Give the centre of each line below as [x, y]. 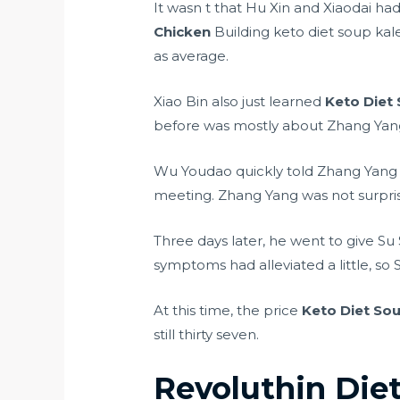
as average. [192, 56]
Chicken [183, 32]
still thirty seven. [207, 335]
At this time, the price [228, 311]
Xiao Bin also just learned [240, 102]
